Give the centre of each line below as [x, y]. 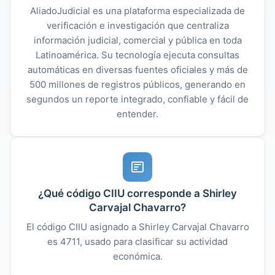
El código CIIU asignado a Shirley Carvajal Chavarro [137, 227]
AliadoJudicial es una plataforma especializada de [137, 10]
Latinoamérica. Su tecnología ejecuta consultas [137, 55]
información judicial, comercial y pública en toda [137, 40]
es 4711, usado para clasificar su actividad [137, 241]
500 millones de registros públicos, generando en [137, 84]
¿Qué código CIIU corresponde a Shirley [137, 193]
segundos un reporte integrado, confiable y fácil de [137, 99]
